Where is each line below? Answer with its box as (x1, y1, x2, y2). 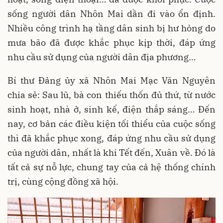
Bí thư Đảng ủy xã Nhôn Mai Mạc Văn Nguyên (7, 74, 216, 86)
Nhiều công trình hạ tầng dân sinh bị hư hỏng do (7, 22, 216, 34)
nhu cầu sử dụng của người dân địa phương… (7, 51, 196, 63)
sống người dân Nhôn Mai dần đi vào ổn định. (7, 7, 216, 19)
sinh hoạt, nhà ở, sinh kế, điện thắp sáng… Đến (7, 103, 216, 115)
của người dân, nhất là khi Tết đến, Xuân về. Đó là (7, 146, 216, 158)
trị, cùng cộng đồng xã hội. (7, 175, 118, 187)
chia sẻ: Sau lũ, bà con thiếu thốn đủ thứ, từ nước (7, 89, 216, 101)
